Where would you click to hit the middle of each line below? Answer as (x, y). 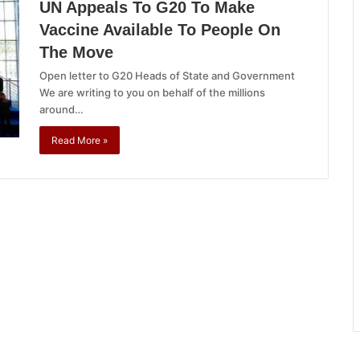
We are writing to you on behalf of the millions (152, 92)
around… (61, 109)
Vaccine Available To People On (160, 30)
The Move (76, 52)
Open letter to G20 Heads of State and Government (167, 76)
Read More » (80, 140)
